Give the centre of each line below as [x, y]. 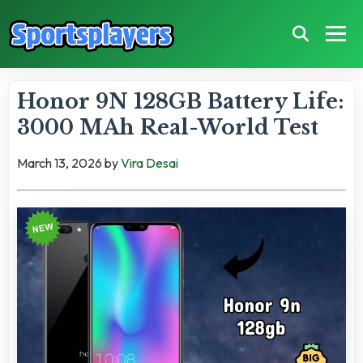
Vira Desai [149, 162]
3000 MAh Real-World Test [168, 127]
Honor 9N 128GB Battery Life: [181, 101]
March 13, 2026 [60, 162]
